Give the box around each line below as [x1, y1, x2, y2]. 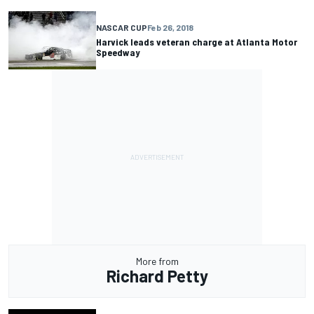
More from [135, 254, 179, 267]
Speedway [96, 46, 140, 59]
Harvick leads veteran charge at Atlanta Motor [96, 36, 297, 48]
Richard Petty [106, 265, 208, 286]
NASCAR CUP [96, 22, 147, 33]
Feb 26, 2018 [147, 22, 193, 33]
